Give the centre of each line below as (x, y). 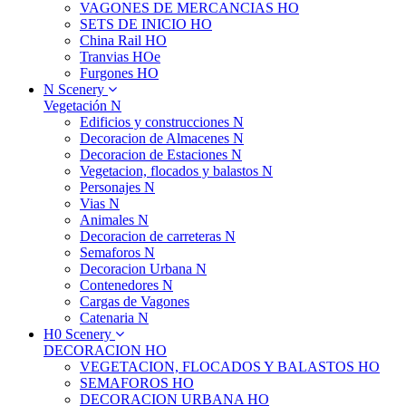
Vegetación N (82, 106)
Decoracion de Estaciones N (161, 155)
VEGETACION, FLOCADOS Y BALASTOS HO (230, 367)
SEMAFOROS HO (137, 383)
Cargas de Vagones (135, 301)
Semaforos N (117, 252)
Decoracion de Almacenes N (162, 138)
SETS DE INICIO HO (146, 24)
